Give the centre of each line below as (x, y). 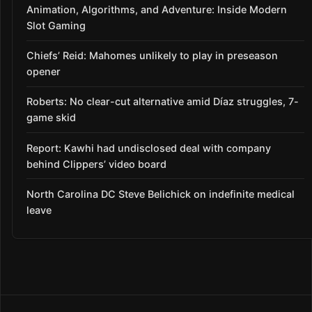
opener (44, 72)
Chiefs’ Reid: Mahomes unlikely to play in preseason (152, 56)
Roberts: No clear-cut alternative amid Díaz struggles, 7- (163, 102)
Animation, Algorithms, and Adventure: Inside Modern (157, 10)
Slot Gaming (56, 26)
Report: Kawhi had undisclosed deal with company (149, 148)
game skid (51, 118)
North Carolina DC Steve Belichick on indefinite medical (161, 194)
